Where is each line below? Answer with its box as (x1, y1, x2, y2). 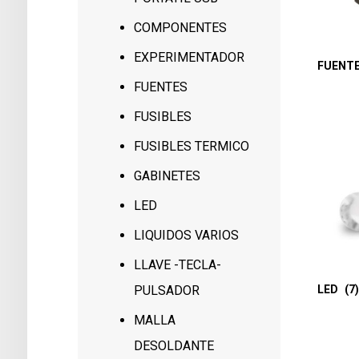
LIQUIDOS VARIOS (134, 228, 240, 243)
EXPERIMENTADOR (134, 50, 245, 65)
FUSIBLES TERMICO (134, 139, 250, 154)
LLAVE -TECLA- (134, 257, 222, 272)
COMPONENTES (134, 20, 228, 35)
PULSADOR (134, 283, 200, 298)
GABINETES (134, 168, 201, 184)
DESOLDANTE (134, 338, 215, 353)
